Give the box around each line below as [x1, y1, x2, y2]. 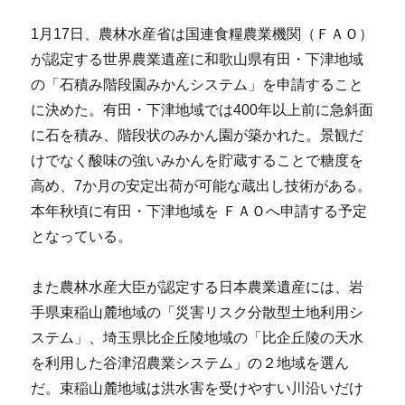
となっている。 [31, 229, 133, 245]
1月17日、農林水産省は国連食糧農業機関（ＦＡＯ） [31, 26, 374, 42]
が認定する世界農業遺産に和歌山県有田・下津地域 [31, 52, 364, 68]
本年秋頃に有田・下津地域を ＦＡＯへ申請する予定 [31, 203, 368, 220]
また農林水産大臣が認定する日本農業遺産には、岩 [31, 279, 364, 296]
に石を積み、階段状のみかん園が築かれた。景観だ [31, 127, 364, 144]
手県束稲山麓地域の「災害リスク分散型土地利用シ [31, 305, 364, 321]
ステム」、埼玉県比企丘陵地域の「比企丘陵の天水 [31, 330, 364, 346]
